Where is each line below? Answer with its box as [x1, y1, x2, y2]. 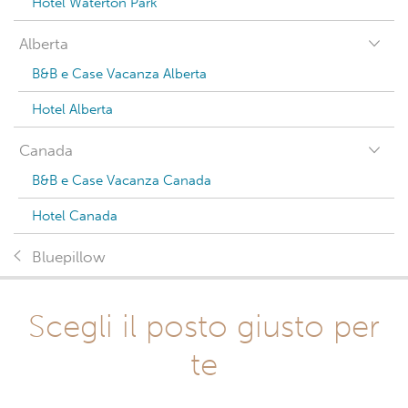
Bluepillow [32, 248, 106, 267]
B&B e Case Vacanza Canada [32, 172, 211, 189]
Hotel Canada [32, 208, 117, 224]
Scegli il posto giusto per [28, 307, 380, 345]
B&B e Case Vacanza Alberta [32, 66, 207, 82]
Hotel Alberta [32, 101, 113, 117]
